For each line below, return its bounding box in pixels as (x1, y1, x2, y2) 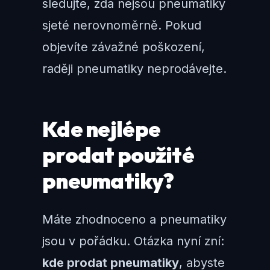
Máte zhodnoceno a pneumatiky (42, 212, 227, 227)
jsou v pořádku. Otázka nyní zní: (42, 234, 224, 249)
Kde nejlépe (42, 115, 161, 143)
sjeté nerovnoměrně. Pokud (42, 18, 201, 33)
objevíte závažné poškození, (42, 40, 205, 55)
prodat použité (42, 141, 194, 169)
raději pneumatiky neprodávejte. (42, 61, 227, 77)
